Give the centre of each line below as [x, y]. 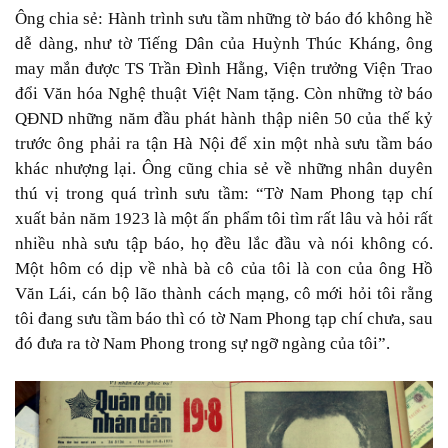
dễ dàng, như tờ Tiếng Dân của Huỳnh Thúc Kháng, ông [224, 43]
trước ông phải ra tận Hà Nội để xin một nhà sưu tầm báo [224, 143]
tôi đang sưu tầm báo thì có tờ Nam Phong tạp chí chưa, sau [224, 318]
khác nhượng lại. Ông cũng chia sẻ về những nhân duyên [224, 168]
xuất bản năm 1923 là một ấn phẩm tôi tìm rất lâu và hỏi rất [224, 218]
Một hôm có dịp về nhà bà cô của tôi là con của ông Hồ [224, 268]
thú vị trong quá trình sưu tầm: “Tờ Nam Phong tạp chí [224, 193]
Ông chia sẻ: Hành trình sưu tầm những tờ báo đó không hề [224, 18]
